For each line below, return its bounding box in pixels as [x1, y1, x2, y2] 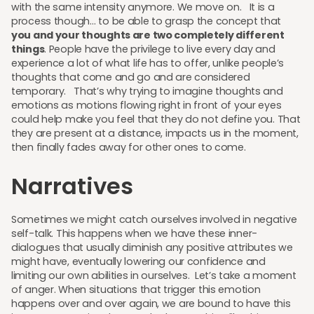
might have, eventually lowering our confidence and [11, 254, 266, 269]
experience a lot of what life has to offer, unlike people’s [11, 56, 285, 71]
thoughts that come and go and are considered [11, 70, 250, 85]
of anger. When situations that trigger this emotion [11, 282, 261, 297]
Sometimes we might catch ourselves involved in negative [11, 212, 297, 227]
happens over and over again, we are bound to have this [11, 296, 291, 311]
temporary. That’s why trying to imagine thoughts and [11, 84, 283, 99]
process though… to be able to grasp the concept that [11, 14, 282, 29]
